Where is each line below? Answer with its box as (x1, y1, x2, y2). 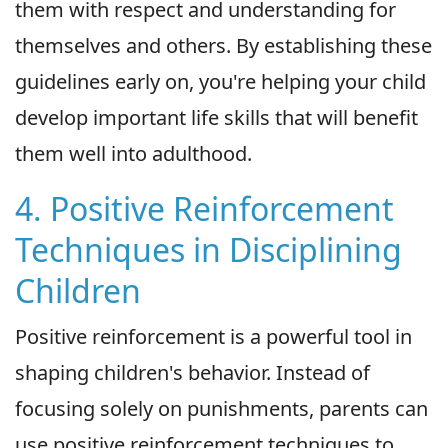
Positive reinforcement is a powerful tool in (15, 322, 412, 350)
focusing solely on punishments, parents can (15, 394, 428, 422)
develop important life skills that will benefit (15, 103, 418, 131)
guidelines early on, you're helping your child (15, 67, 426, 95)
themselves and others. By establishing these (15, 31, 432, 59)
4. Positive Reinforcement (15, 186, 394, 230)
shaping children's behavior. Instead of (15, 358, 370, 386)
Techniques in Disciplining (15, 227, 402, 271)
